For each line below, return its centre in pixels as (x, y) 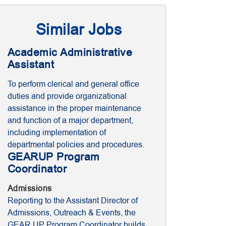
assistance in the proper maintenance (74, 108)
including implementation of (57, 133)
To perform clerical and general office (73, 84)
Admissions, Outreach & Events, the (72, 213)
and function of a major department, (70, 121)
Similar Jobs (79, 30)
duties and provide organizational (67, 96)
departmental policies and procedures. (76, 145)
